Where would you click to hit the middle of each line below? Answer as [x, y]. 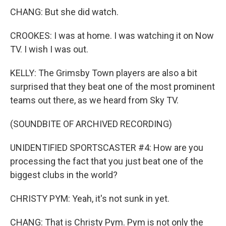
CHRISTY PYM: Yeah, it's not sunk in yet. [90, 199]
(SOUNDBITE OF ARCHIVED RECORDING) [91, 124]
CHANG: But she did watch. [64, 12]
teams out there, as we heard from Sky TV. [94, 100]
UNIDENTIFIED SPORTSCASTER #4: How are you [107, 148]
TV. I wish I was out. [49, 49]
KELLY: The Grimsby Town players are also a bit [104, 73]
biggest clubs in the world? [64, 175]
